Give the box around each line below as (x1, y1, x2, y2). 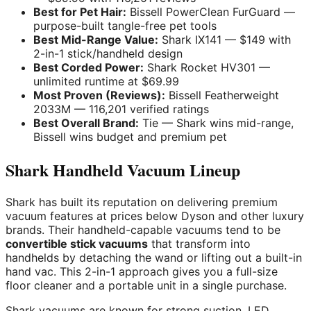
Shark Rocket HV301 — (144, 60, 270, 74)
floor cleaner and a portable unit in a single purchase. (6, 278, 287, 293)
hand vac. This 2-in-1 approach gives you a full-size (6, 264, 278, 279)
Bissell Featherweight (165, 87, 279, 102)
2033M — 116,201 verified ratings (33, 101, 209, 116)
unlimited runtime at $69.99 (33, 74, 179, 88)
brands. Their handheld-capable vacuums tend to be (6, 223, 280, 237)
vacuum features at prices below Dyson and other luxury (6, 209, 304, 224)
